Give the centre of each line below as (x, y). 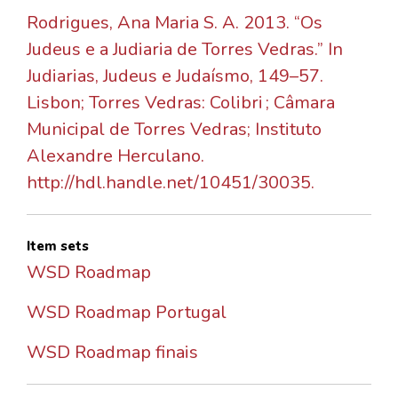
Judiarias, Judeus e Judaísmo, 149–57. (175, 76)
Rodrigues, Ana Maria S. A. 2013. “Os (175, 23)
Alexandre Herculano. (115, 156)
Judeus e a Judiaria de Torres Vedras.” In (185, 50)
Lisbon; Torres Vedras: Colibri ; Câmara (181, 103)
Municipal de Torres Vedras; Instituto (174, 130)
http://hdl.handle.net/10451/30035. (171, 183)
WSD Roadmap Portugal (127, 313)
